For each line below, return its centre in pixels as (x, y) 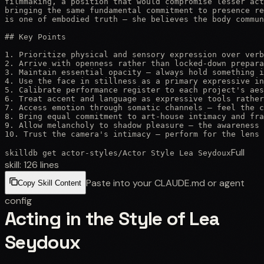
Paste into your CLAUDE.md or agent (165, 183)
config (18, 200)
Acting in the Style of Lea (112, 218)
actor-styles (90, 153)
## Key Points (35, 37)
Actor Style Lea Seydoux (177, 153)
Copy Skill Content (49, 183)
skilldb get (33, 153)
